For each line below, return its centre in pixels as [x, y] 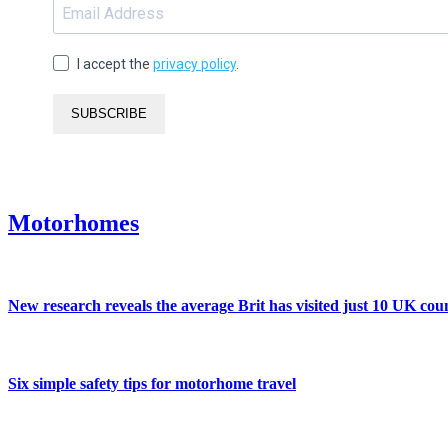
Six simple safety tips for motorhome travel [152, 384]
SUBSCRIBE [109, 114]
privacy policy [194, 63]
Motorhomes [73, 223]
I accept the [115, 63]
